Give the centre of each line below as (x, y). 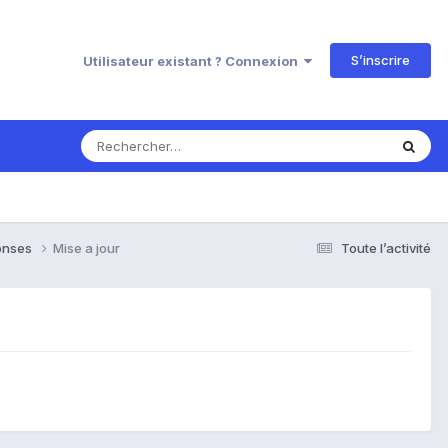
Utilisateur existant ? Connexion (193, 60)
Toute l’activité (386, 247)
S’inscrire (380, 59)
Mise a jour (86, 247)
